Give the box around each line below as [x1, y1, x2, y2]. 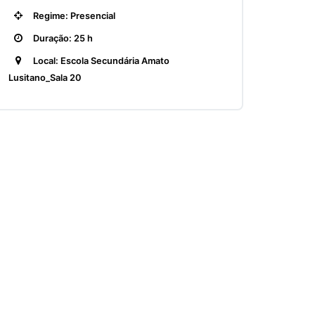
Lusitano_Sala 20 [8, 72, 82, 83]
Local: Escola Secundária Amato [31, 56, 169, 66]
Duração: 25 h [31, 33, 93, 44]
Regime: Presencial [31, 11, 115, 21]
